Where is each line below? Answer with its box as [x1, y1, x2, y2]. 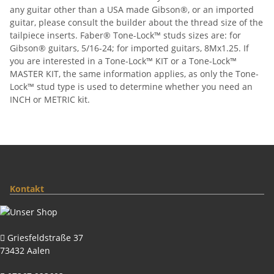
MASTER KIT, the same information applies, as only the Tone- [10, 67, 259, 80]
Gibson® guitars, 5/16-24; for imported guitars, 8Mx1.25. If [10, 42, 249, 54]
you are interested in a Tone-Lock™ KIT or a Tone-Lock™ [10, 54, 237, 67]
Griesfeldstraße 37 [5, 231, 83, 243]
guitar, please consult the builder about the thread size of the [10, 16, 263, 28]
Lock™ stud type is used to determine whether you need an [10, 80, 253, 92]
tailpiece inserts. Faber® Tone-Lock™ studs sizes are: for [10, 29, 241, 41]
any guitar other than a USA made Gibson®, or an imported [10, 3, 254, 15]
